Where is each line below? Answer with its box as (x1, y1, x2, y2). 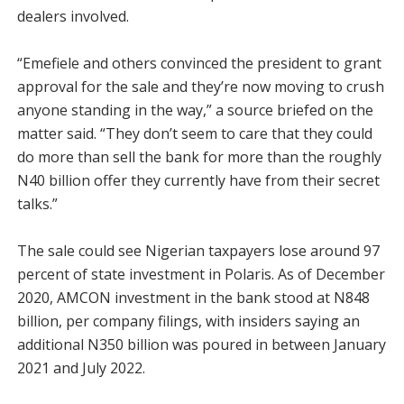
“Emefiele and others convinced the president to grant (16, 53, 381, 73)
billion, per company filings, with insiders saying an (16, 311, 360, 331)
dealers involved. (16, 6, 129, 26)
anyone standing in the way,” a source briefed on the (16, 100, 373, 120)
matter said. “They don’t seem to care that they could (16, 124, 372, 143)
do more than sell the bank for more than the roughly (16, 147, 381, 167)
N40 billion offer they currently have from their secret (16, 170, 380, 190)
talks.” (16, 194, 58, 214)
